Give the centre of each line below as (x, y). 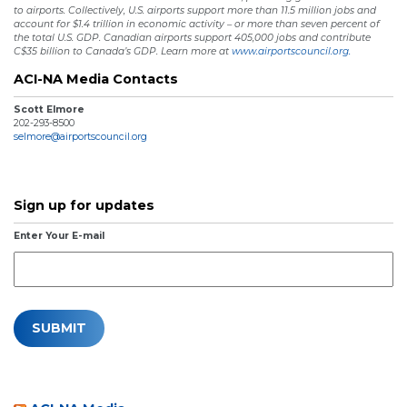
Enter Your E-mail (59, 236)
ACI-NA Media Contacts (96, 79)
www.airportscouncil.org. (293, 51)
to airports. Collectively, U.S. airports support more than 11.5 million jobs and (195, 10)
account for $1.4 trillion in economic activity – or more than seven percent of (197, 24)
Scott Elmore (49, 110)
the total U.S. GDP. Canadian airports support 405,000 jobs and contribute (192, 37)
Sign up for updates (84, 206)
